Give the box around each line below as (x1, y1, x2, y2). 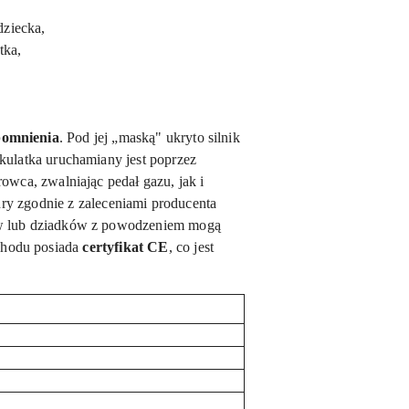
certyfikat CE (82, 239, 169, 255)
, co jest (168, 239, 215, 255)
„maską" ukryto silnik (108, 130, 240, 145)
